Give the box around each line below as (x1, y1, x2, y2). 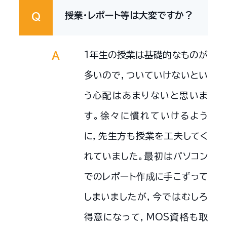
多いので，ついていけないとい (84, 70, 208, 80)
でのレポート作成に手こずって (84, 171, 208, 181)
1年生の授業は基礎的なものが (84, 50, 208, 59)
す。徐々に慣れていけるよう (84, 110, 208, 120)
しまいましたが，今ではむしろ (84, 192, 208, 201)
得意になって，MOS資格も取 (84, 212, 208, 221)
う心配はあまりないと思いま (84, 90, 208, 100)
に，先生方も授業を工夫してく (84, 131, 208, 140)
